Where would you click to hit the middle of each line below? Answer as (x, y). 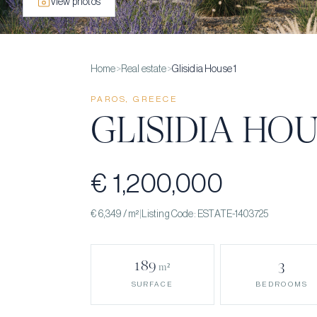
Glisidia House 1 (204, 69)
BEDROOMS (282, 284)
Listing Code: (169, 214)
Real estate (144, 69)
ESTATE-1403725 (233, 214)
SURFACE (152, 284)
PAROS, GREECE (134, 99)
